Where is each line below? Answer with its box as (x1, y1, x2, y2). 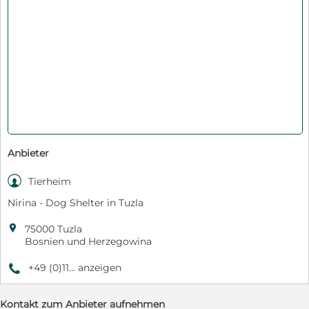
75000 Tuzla (25, 222, 82, 235)
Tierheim (28, 175, 71, 188)
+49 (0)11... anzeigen (28, 261, 121, 274)
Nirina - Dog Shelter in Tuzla (8, 196, 143, 209)
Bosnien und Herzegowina (25, 235, 152, 248)
